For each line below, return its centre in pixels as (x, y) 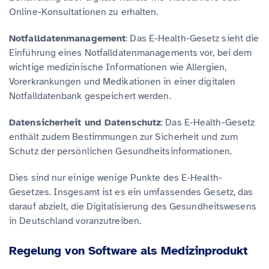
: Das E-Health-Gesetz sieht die (192, 38)
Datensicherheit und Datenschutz (85, 122)
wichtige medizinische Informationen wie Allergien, (118, 67)
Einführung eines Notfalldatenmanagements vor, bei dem (131, 53)
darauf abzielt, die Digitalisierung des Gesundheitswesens (133, 206)
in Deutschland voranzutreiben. (75, 221)
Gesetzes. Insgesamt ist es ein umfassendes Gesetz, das (131, 192)
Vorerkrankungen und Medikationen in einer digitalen (122, 81)
